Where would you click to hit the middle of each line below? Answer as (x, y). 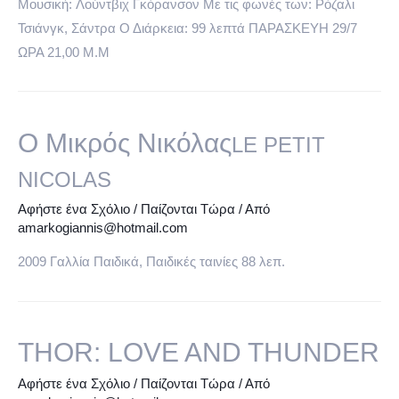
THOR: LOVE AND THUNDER (199, 353)
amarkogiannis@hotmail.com (103, 228)
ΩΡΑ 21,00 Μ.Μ (64, 53)
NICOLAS (65, 179)
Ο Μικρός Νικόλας (125, 142)
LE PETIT (278, 144)
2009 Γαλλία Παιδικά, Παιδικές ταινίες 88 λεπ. (151, 262)
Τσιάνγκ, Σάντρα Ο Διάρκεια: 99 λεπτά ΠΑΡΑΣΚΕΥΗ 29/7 (187, 29)
